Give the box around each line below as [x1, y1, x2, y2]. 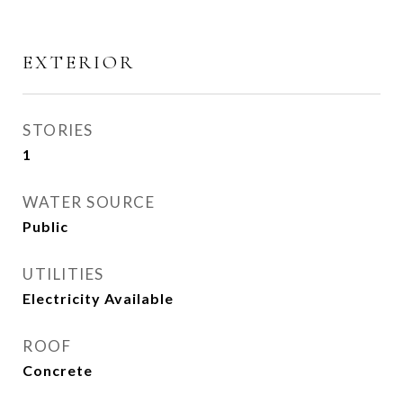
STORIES [22, 121, 94, 139]
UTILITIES [22, 264, 104, 283]
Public [22, 218, 68, 235]
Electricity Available [22, 290, 174, 307]
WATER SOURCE [22, 193, 155, 211]
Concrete [22, 362, 93, 379]
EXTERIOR [22, 51, 135, 74]
